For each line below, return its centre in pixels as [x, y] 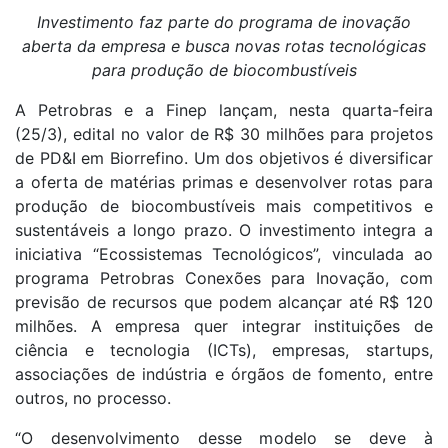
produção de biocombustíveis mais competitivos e [224, 205]
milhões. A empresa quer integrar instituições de [224, 325]
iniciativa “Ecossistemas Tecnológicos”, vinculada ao [224, 253]
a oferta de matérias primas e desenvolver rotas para [224, 181]
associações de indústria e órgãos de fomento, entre [224, 373]
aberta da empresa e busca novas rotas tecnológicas [224, 45]
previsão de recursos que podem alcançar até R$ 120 [224, 301]
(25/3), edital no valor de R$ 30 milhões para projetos [224, 133]
